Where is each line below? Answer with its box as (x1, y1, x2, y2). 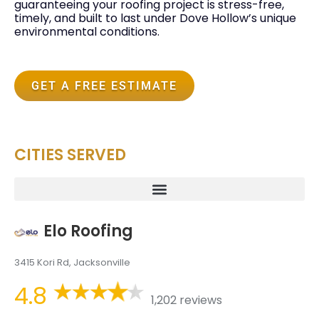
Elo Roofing (43, 220, 133, 243)
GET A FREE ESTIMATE (31, 79, 177, 93)
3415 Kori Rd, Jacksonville (14, 256, 130, 270)
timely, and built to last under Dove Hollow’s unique (14, 10, 296, 27)
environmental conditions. (14, 23, 159, 41)
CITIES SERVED (14, 144, 126, 167)
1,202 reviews (150, 291, 222, 308)
